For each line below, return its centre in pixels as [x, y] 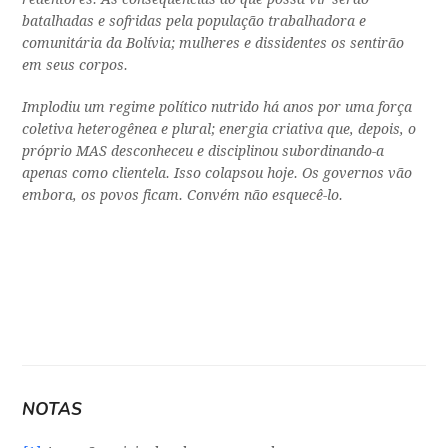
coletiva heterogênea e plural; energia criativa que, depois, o [219, 129]
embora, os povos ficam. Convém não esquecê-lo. [183, 195]
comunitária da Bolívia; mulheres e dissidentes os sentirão [213, 43]
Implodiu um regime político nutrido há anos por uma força [217, 107]
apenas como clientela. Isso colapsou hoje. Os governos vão [217, 173]
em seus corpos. [75, 65]
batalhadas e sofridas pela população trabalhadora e [194, 21]
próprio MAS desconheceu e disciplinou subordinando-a [203, 151]
